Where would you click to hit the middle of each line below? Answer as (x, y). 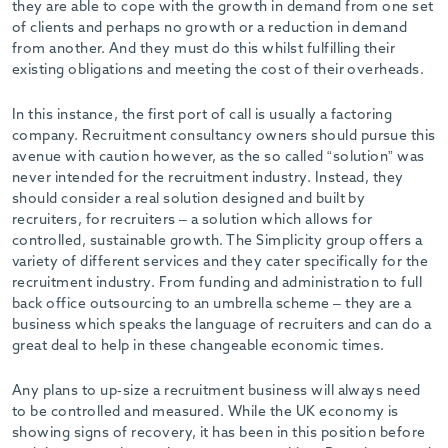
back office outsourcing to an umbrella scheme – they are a (212, 304)
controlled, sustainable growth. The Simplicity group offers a (217, 241)
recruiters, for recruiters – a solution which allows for (192, 220)
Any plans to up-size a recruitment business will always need (216, 391)
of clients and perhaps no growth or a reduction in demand (210, 28)
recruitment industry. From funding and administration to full (217, 283)
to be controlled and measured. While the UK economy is (205, 412)
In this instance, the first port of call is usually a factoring (202, 115)
